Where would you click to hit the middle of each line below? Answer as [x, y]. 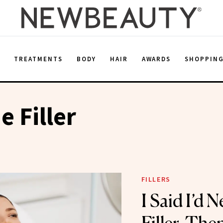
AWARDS [156, 59]
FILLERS [156, 179]
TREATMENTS [38, 59]
